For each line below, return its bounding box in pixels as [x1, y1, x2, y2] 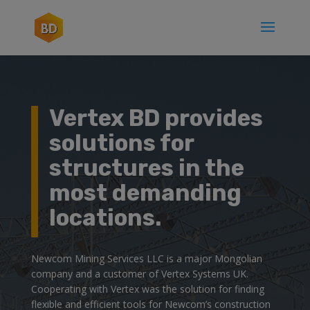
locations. [48, 203, 162, 231]
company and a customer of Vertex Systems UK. [30, 266, 248, 280]
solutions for [48, 129, 194, 156]
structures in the [48, 154, 244, 181]
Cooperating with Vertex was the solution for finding [30, 282, 264, 295]
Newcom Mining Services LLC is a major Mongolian [30, 251, 262, 265]
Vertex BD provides [48, 104, 263, 131]
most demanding [48, 179, 241, 206]
